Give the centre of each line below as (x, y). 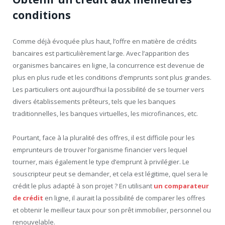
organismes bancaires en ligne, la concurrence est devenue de (108, 66)
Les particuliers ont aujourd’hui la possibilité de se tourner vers (108, 90)
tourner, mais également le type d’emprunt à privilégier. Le (101, 162)
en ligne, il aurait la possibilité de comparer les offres (124, 198)
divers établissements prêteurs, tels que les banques (94, 102)
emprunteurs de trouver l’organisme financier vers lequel (100, 150)
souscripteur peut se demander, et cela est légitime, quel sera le (110, 174)
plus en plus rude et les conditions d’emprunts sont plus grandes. (112, 78)
